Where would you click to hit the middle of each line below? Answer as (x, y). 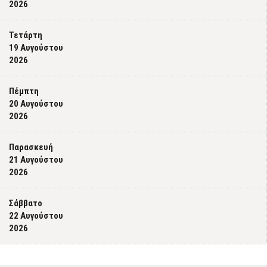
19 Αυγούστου (36, 48)
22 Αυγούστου (36, 216)
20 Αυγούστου (36, 104)
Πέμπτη (24, 91)
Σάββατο (26, 203)
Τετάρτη (26, 35)
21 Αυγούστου (36, 160)
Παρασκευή (31, 147)
